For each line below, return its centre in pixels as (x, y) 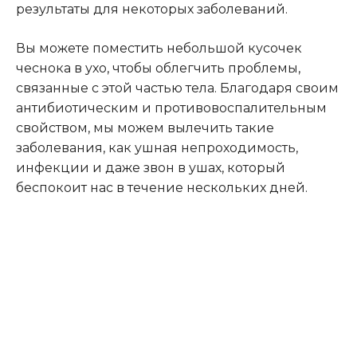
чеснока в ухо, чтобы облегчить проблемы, (158, 68)
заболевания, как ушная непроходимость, (157, 147)
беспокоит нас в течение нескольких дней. (162, 187)
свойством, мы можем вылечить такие (145, 127)
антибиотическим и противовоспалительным (171, 108)
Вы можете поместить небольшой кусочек (159, 48)
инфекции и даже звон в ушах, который (151, 167)
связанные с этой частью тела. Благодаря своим (177, 88)
